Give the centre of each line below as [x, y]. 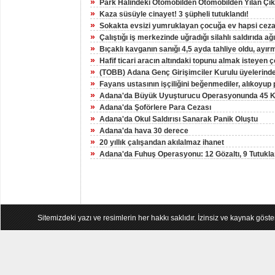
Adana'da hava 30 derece [144, 131]
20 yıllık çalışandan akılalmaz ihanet [162, 142]
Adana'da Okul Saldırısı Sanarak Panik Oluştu [179, 119]
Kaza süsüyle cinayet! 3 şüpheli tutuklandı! [174, 14]
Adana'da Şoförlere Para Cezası [155, 107]
